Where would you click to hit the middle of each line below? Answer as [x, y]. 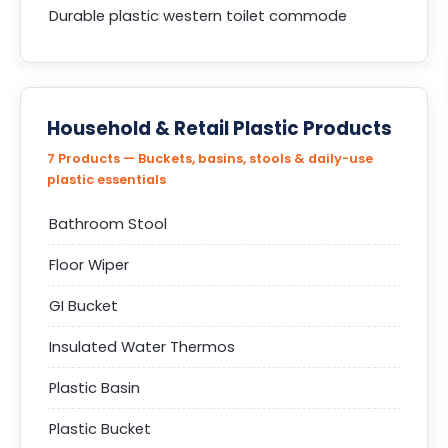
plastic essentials [106, 179]
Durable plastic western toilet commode [198, 16]
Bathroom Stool [108, 224]
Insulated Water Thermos [142, 347]
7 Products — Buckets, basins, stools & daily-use [210, 158]
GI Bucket [83, 306]
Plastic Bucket [100, 429]
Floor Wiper [89, 265]
